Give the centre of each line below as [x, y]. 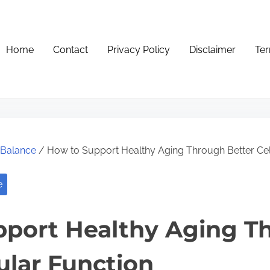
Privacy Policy [139, 50]
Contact [71, 50]
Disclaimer [213, 50]
